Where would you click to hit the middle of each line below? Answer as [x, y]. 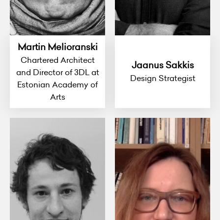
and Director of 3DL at [57, 72]
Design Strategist [163, 78]
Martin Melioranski [57, 47]
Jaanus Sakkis [163, 65]
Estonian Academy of [57, 84]
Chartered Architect [57, 60]
